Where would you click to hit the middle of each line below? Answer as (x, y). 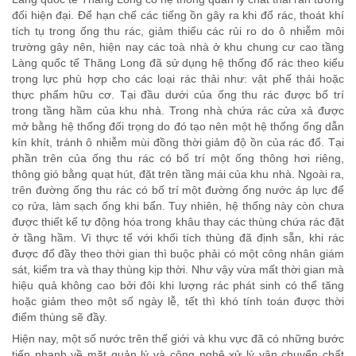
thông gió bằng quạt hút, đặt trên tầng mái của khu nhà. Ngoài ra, (178, 174)
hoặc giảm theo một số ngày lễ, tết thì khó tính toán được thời (178, 302)
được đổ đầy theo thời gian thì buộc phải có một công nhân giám (178, 254)
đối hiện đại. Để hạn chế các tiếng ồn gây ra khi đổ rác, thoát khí (178, 15)
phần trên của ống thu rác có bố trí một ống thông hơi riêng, (178, 159)
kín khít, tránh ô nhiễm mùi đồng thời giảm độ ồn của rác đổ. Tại (178, 143)
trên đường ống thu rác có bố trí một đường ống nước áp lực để (178, 190)
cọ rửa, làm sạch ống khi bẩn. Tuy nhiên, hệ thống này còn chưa (178, 206)
